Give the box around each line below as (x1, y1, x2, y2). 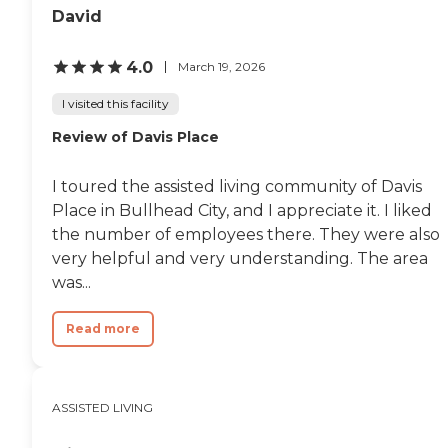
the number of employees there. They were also (52, 224, 440, 244)
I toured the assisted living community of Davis (52, 176, 422, 196)
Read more (66, 320, 140, 336)
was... (52, 272, 91, 292)
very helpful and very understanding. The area (52, 248, 428, 268)
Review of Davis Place (52, 127, 219, 146)
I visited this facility (62, 95, 169, 111)
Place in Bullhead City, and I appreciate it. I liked (52, 200, 432, 220)
